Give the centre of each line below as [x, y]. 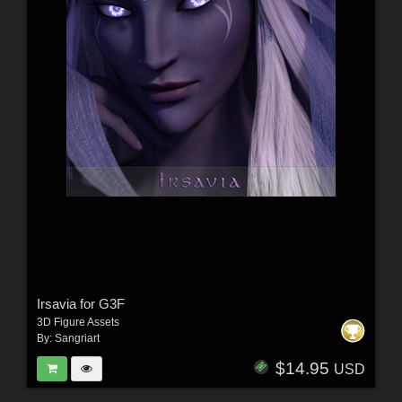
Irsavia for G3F [80, 304]
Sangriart [77, 339]
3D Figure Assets [78, 323]
